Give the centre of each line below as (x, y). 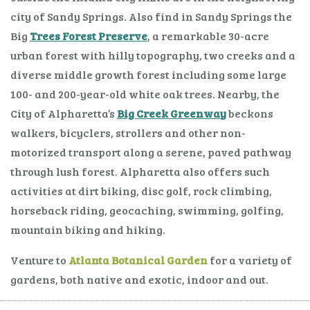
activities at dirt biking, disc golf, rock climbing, (141, 191)
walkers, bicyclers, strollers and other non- (128, 133)
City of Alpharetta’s (64, 113)
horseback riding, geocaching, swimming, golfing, (147, 210)
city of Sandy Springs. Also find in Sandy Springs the (151, 17)
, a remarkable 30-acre (208, 36)
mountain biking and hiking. (88, 230)
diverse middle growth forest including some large (148, 75)
